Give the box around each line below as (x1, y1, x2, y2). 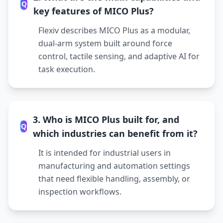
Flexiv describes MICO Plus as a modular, (38, 25, 190, 36)
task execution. (38, 64, 95, 75)
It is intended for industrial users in (38, 147, 171, 158)
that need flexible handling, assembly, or (38, 173, 190, 184)
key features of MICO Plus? (33, 5, 154, 17)
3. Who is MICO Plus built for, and (32, 113, 179, 125)
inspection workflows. (38, 186, 121, 197)
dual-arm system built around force (38, 38, 172, 49)
